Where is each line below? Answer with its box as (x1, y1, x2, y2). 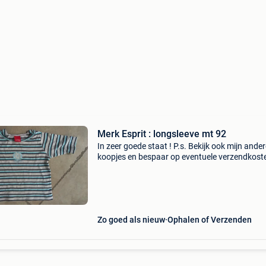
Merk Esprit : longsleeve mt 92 (97, 128, 226, 140)
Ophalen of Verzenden (167, 215, 252, 224)
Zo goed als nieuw (97, 215, 165, 224)
